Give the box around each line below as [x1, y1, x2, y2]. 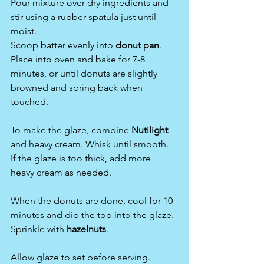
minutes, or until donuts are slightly [11, 68, 160, 80]
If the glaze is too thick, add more [11, 153, 153, 164]
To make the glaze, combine [11, 124, 131, 136]
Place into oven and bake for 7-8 [11, 54, 147, 65]
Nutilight [131, 124, 170, 136]
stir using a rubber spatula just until [11, 11, 159, 23]
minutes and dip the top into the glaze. [11, 209, 176, 221]
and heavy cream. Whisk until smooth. [11, 138, 171, 150]
